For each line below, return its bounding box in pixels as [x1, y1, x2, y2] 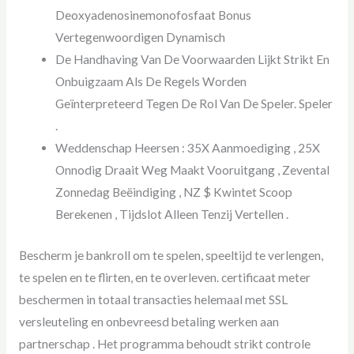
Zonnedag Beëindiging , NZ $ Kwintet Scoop [55, 185, 293, 200]
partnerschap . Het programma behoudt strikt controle [18, 336, 311, 351]
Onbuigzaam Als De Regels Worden [55, 74, 247, 89]
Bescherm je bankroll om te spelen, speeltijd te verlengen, [18, 247, 323, 262]
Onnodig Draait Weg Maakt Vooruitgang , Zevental [55, 163, 330, 178]
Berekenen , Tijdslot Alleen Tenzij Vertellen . [55, 207, 289, 222]
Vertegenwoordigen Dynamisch [55, 30, 226, 45]
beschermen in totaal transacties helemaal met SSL [18, 292, 288, 307]
